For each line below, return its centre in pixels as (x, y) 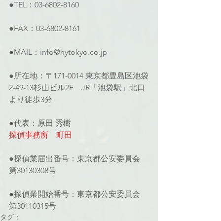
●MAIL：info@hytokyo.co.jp (58, 52)
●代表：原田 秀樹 (40, 123)
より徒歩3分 (31, 99)
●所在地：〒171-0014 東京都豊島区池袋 (79, 76)
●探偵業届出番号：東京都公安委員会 (75, 159)
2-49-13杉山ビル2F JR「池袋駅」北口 (77, 88)
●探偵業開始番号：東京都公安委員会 (75, 194)
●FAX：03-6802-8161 (45, 28)
